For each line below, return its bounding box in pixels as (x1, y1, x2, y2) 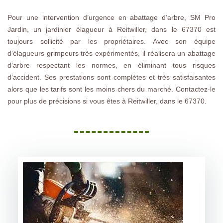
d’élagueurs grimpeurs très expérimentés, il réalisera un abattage (7, 49, 216, 57)
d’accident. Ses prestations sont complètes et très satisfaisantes (7, 73, 216, 81)
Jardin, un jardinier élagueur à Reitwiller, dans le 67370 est (7, 25, 216, 33)
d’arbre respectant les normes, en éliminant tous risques (7, 61, 216, 69)
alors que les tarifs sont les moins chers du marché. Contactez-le (7, 85, 216, 93)
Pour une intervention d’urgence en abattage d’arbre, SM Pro (7, 13, 216, 21)
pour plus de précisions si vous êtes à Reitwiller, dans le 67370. (7, 97, 207, 105)
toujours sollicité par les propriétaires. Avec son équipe (7, 37, 216, 45)
